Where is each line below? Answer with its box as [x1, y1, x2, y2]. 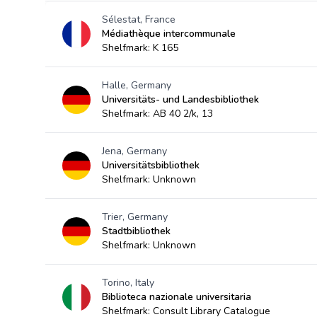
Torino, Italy [102, 276, 154, 289]
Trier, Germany [102, 210, 168, 224]
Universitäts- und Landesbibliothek [102, 93, 259, 106]
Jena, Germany [102, 144, 167, 158]
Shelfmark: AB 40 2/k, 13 [102, 107, 213, 120]
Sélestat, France [102, 13, 175, 26]
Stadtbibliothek [102, 224, 171, 238]
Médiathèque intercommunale [102, 27, 236, 40]
